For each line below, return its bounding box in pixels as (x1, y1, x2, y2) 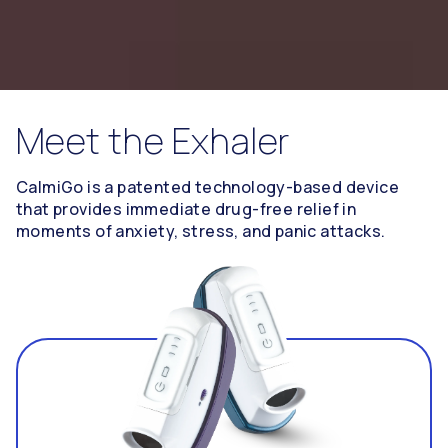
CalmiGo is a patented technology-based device (16, 176, 399, 199)
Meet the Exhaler (16, 116, 290, 166)
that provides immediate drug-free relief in (16, 198, 357, 221)
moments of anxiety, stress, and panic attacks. (16, 220, 386, 243)
